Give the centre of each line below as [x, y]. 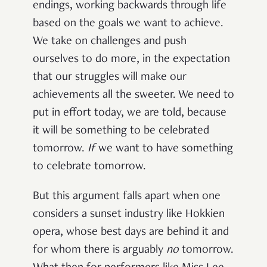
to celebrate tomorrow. [89, 167]
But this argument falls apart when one [127, 197]
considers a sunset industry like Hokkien [129, 215]
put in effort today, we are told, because [130, 114]
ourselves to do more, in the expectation [131, 60]
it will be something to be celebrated [121, 131]
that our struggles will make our [110, 78]
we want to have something [166, 149]
